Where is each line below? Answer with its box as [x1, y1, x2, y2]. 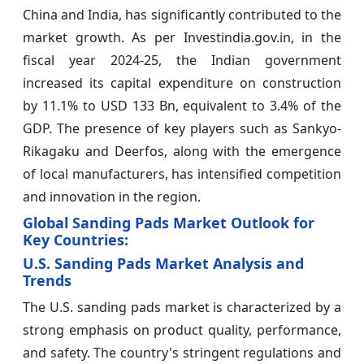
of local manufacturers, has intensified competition [23, 165, 341, 184]
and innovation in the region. [23, 188, 201, 206]
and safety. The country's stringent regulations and [23, 344, 341, 362]
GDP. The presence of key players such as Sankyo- [23, 119, 341, 138]
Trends [23, 271, 71, 291]
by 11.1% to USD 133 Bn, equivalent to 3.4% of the [23, 97, 341, 115]
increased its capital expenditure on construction [23, 74, 341, 93]
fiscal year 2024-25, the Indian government [23, 51, 341, 70]
